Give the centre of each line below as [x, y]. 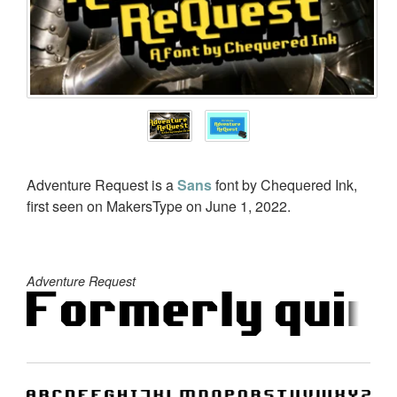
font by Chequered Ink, [286, 184]
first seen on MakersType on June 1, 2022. [159, 206]
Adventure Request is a [102, 184]
